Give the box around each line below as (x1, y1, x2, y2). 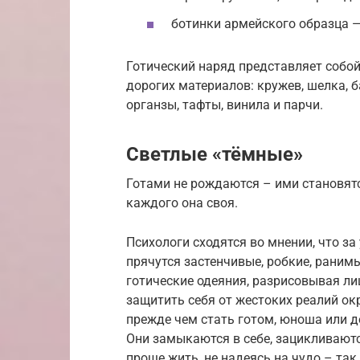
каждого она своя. (126, 194, 238, 211)
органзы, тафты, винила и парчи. (126, 96, 323, 112)
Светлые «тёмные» (126, 142, 303, 166)
